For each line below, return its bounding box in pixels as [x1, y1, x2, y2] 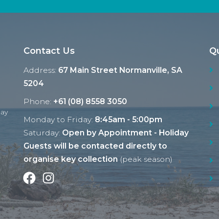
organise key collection [23, 154, 118, 164]
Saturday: [23, 128, 62, 137]
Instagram [53, 172, 94, 181]
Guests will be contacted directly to [23, 141, 167, 151]
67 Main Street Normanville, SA [58, 65, 182, 75]
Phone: [23, 96, 53, 106]
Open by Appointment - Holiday [62, 128, 189, 137]
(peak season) [117, 154, 173, 164]
